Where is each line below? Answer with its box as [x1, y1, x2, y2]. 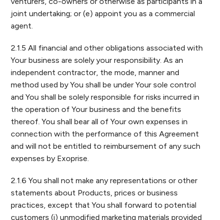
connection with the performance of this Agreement [11, 129, 199, 138]
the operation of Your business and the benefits [11, 105, 182, 114]
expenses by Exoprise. [11, 154, 89, 163]
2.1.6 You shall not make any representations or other [11, 176, 198, 185]
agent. [11, 21, 33, 30]
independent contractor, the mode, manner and [11, 68, 180, 77]
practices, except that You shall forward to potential [11, 200, 197, 210]
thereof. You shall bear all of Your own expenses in [11, 117, 188, 126]
